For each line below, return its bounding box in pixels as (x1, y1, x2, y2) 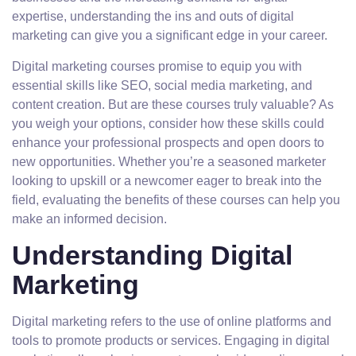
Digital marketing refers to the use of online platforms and (12, 315, 331, 328)
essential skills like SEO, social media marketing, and (12, 79, 312, 92)
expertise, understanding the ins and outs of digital (12, 10, 294, 23)
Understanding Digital (12, 240, 292, 270)
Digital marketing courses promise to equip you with (12, 60, 302, 73)
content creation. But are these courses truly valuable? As (12, 98, 334, 111)
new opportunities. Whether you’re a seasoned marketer (12, 155, 326, 168)
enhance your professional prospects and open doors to (12, 136, 324, 149)
